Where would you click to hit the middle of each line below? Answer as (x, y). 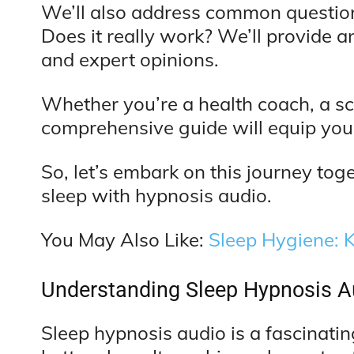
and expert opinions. (130, 60)
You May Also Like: (125, 240)
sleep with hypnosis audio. (156, 196)
